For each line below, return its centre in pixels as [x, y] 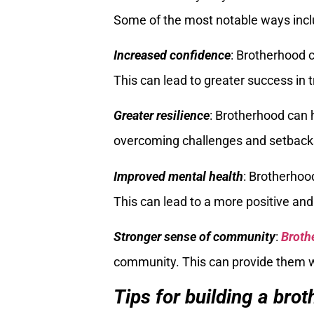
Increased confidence [172, 55]
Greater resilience [162, 116]
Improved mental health [178, 176]
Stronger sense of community [194, 237]
